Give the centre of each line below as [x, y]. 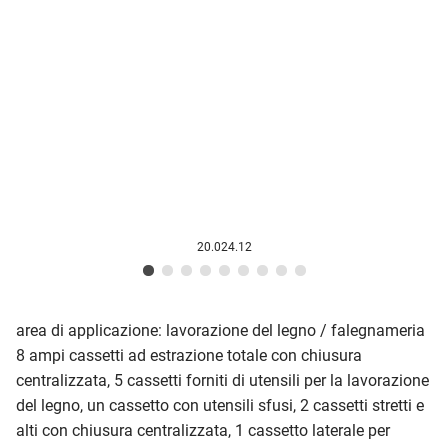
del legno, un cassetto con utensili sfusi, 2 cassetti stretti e [220, 406]
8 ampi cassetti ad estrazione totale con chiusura [189, 356]
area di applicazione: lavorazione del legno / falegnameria [220, 331]
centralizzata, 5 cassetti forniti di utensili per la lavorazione [222, 381]
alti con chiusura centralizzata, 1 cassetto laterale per [203, 431]
